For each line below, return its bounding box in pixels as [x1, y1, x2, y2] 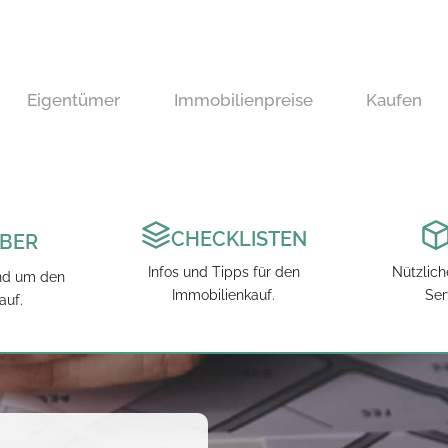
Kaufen [366, 90, 423, 110]
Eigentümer [27, 90, 121, 110]
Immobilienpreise [173, 90, 313, 110]
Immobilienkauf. [172, 287, 276, 303]
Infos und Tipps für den [147, 264, 300, 280]
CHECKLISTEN [170, 227, 307, 251]
